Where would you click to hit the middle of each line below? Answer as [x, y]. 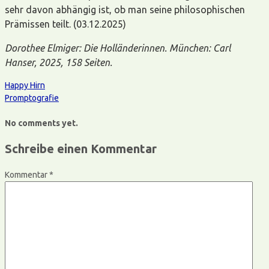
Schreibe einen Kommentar [81, 149]
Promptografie [32, 98]
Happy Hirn [25, 85]
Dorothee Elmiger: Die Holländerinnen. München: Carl [118, 48]
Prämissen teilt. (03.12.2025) [65, 24]
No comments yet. [41, 123]
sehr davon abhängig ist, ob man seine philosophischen [125, 9]
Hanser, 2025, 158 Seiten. [59, 62]
